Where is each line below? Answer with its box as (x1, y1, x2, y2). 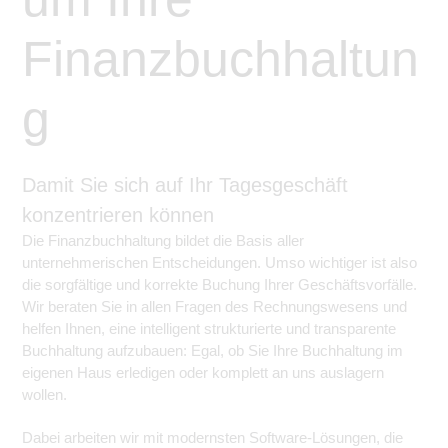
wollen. (22, 386, 67, 403)
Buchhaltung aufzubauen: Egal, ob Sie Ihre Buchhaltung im (22, 342, 403, 359)
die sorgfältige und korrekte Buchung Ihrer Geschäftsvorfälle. (22, 276, 417, 293)
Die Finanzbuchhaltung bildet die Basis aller (22, 232, 304, 249)
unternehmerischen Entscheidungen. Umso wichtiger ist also (22, 254, 417, 271)
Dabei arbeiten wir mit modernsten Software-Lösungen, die (22, 429, 403, 446)
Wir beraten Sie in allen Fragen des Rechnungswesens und (22, 298, 407, 315)
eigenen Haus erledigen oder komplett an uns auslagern (22, 364, 384, 381)
